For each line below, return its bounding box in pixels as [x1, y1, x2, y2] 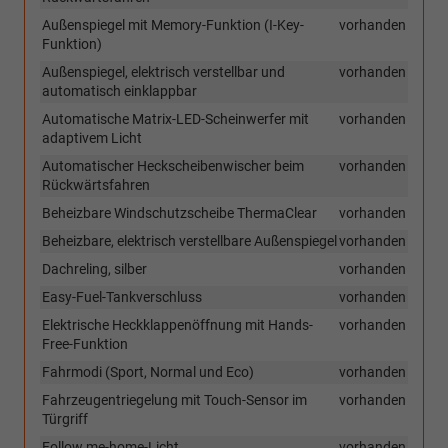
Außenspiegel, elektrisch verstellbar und [42, 64, 285, 81]
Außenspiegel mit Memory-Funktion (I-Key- [42, 17, 304, 34]
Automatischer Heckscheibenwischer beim [42, 158, 304, 175]
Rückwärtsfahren [42, 177, 150, 194]
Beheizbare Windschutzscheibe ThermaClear [42, 205, 317, 222]
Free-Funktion [42, 336, 128, 353]
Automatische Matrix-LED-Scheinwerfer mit [42, 111, 309, 128]
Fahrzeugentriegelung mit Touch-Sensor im [42, 392, 307, 409]
